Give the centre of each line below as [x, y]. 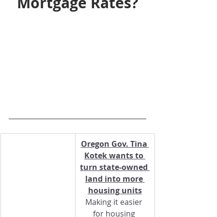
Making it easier [115, 202]
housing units [115, 191]
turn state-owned [115, 167]
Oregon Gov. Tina [115, 144]
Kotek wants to [115, 156]
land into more [115, 179]
